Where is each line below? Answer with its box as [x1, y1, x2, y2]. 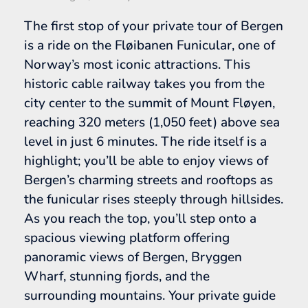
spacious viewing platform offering [24, 228, 230, 247]
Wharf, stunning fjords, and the [24, 267, 210, 285]
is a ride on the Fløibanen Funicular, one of [24, 36, 275, 54]
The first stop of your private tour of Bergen [24, 16, 283, 35]
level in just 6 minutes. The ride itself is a [24, 132, 267, 151]
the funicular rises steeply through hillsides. [24, 190, 283, 208]
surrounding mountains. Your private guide [24, 286, 276, 305]
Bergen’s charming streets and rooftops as [24, 170, 273, 189]
